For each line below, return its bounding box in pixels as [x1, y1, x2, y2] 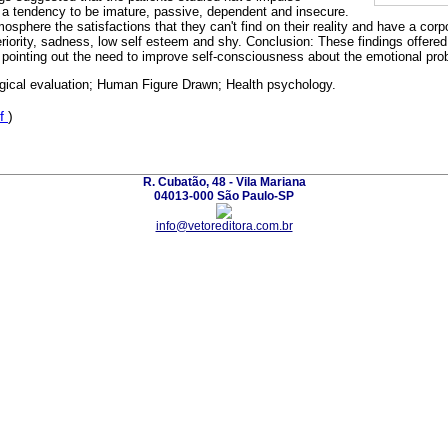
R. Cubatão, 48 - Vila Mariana [142, 174, 306, 189]
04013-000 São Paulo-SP [154, 188, 294, 203]
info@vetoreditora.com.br [155, 218, 293, 233]
